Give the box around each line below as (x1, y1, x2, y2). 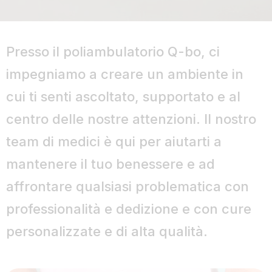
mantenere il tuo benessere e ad (6, 156, 215, 172)
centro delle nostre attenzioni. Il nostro (6, 111, 256, 127)
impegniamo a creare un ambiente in (6, 66, 243, 83)
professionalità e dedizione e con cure (6, 201, 251, 217)
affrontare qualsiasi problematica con (6, 178, 249, 195)
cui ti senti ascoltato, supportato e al (6, 89, 240, 105)
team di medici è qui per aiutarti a (6, 134, 222, 150)
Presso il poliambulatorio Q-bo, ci (6, 44, 220, 60)
